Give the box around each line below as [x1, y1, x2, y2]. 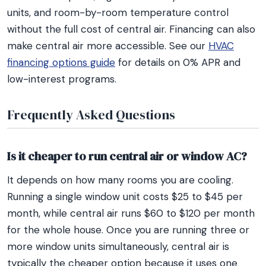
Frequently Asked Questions [7, 106, 175, 123]
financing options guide [7, 56, 115, 69]
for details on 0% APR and [115, 56, 240, 69]
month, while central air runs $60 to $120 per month [7, 207, 255, 220]
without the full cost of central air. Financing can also [7, 23, 255, 36]
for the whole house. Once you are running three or [7, 223, 249, 236]
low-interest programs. [7, 72, 116, 85]
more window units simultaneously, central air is [7, 240, 229, 253]
